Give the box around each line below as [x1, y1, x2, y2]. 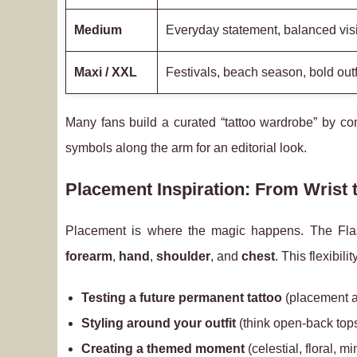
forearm [65, 249, 112, 263]
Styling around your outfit [81, 316, 236, 330]
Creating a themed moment [81, 342, 245, 355]
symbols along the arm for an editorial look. [65, 141, 307, 155]
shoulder [156, 249, 210, 263]
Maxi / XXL [74, 65, 137, 79]
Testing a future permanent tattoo [81, 291, 282, 304]
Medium [74, 23, 122, 37]
